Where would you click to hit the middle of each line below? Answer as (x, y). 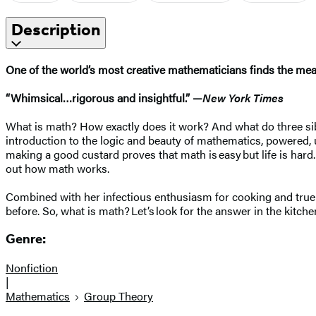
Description (56, 29)
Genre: (26, 239)
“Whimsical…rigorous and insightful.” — (104, 97)
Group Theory (119, 296)
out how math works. (62, 168)
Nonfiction (32, 268)
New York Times (243, 97)
